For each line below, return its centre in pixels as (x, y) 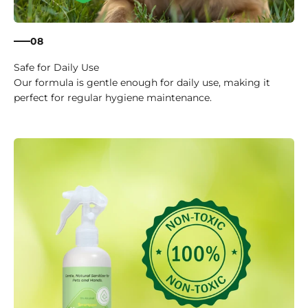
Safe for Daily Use (56, 68)
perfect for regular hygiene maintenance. (113, 98)
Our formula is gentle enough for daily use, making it (142, 83)
